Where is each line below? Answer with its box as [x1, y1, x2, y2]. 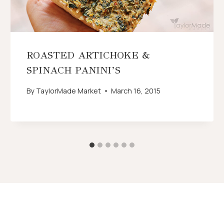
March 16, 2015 [111, 86, 161, 96]
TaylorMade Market [36, 86, 101, 96]
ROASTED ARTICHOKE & [26, 48, 150, 61]
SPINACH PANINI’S [26, 63, 121, 76]
